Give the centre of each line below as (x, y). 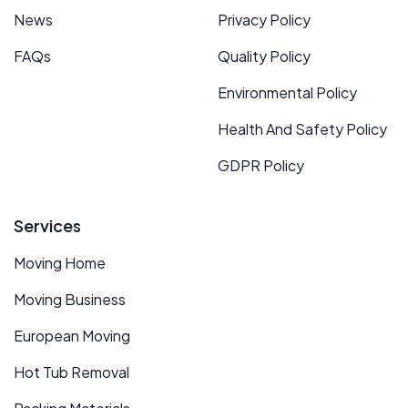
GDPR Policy (261, 165)
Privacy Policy (264, 19)
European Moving (72, 335)
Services (47, 225)
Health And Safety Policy (302, 128)
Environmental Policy (287, 92)
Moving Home (60, 262)
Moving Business (70, 299)
